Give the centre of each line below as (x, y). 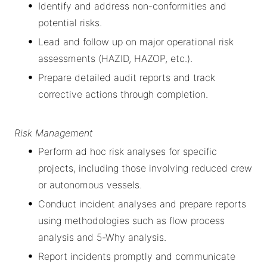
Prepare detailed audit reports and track (127, 77)
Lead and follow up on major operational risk (136, 41)
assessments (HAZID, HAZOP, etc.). (115, 58)
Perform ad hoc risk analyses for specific (128, 151)
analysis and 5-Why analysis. (102, 237)
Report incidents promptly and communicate (137, 256)
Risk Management (54, 133)
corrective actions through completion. (123, 94)
